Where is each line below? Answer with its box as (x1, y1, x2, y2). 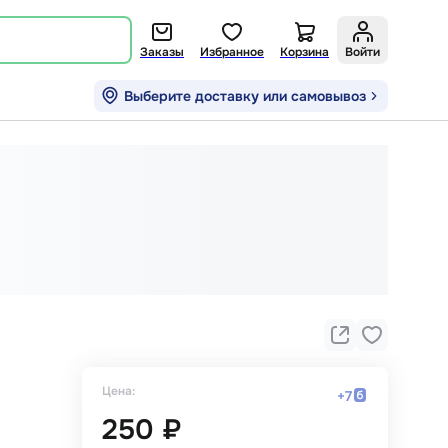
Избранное (200, 44, 264, 60)
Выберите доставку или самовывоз (124, 87, 366, 105)
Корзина (280, 44, 329, 60)
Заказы (140, 44, 184, 60)
